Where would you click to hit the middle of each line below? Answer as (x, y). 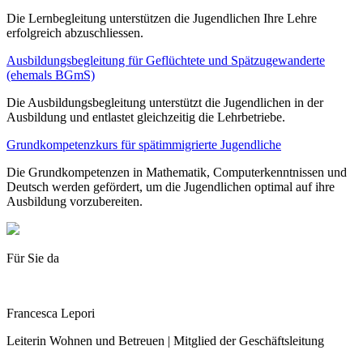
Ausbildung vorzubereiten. (75, 201)
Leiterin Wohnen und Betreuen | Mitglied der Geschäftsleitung (165, 340)
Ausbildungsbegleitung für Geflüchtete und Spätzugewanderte (166, 60)
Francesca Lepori (51, 313)
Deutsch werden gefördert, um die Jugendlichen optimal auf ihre (171, 186)
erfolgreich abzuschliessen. (75, 32)
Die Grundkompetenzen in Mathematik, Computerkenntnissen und (177, 172)
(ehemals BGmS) (51, 75)
